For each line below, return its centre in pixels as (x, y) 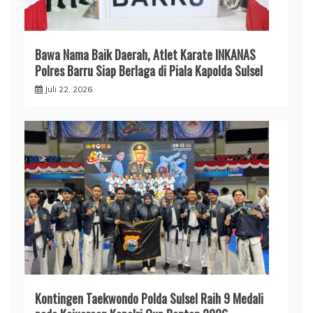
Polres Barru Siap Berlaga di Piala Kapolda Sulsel (149, 70)
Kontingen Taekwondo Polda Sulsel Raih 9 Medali (149, 298)
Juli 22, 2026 (68, 89)
